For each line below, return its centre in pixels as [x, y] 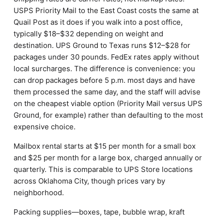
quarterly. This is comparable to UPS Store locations [103, 169]
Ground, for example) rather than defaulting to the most [108, 115]
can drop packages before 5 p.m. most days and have [104, 80]
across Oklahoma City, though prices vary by [89, 181]
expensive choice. [45, 127]
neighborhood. [39, 193]
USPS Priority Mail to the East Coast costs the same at [106, 10]
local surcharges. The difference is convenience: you [104, 69]
